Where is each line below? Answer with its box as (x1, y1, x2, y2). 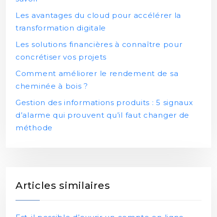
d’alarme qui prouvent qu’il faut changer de (15, 110, 190, 120)
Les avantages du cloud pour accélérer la (15, 11, 182, 20)
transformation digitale (15, 23, 107, 32)
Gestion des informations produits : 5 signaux (15, 98, 193, 107)
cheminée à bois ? (15, 81, 88, 91)
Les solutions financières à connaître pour (15, 40, 183, 49)
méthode (15, 123, 53, 132)
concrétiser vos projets (15, 52, 107, 62)
